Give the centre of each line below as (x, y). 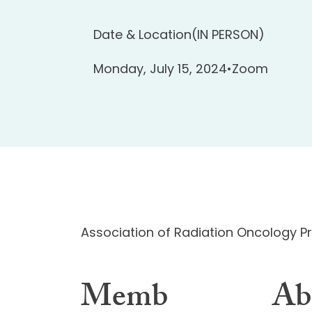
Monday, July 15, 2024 (161, 69)
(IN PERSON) (228, 34)
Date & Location (143, 34)
